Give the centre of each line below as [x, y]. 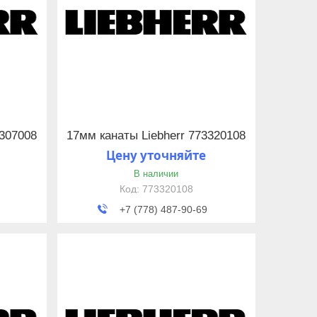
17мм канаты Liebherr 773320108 [156, 135]
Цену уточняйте [156, 155]
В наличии [156, 173]
